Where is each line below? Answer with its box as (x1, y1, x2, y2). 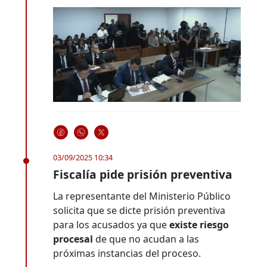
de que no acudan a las (95, 232, 200, 246)
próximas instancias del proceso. (53, 246, 201, 260)
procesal (53, 232, 96, 246)
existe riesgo (169, 218, 229, 231)
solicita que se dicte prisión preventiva (53, 203, 226, 217)
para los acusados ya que (53, 218, 170, 231)
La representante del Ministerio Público (53, 189, 231, 203)
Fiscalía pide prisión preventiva (53, 166, 233, 182)
